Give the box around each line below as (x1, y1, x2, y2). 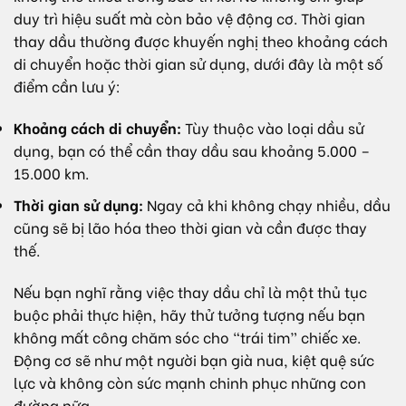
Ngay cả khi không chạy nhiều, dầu (143, 193, 391, 215)
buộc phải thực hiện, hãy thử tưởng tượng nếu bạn (14, 303, 365, 324)
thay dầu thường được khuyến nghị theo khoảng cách (14, 30, 388, 52)
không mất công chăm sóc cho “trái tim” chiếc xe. (14, 325, 361, 347)
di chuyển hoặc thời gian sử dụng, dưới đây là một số (14, 53, 383, 74)
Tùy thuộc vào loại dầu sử (181, 117, 364, 139)
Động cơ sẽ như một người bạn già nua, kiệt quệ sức (14, 348, 374, 370)
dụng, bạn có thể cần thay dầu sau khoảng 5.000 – (14, 140, 370, 161)
